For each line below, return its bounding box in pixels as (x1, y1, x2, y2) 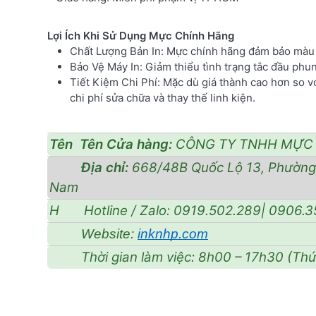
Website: (49, 226, 138, 241)
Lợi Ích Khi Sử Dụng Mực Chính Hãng (47, 28, 234, 42)
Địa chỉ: (49, 159, 128, 176)
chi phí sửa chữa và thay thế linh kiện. (70, 90, 255, 104)
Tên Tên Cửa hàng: (49, 135, 176, 152)
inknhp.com (138, 226, 208, 241)
